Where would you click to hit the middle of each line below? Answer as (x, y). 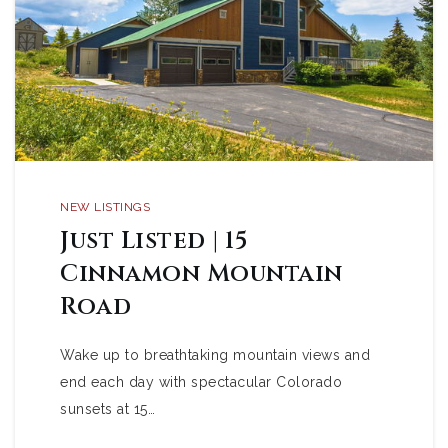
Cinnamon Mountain (201, 274)
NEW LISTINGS (105, 207)
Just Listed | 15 (154, 241)
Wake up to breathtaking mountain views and (215, 355)
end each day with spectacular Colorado (201, 382)
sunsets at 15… (107, 409)
